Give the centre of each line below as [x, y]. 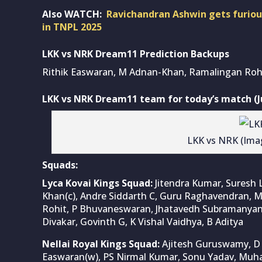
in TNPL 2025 [72, 27]
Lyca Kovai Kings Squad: [97, 183]
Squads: [60, 165]
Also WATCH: [73, 14]
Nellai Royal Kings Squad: [101, 244]
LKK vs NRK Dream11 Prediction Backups [136, 54]
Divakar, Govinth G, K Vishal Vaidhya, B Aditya [143, 221]
